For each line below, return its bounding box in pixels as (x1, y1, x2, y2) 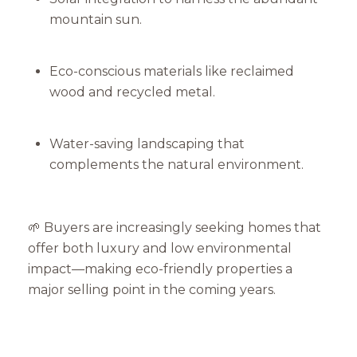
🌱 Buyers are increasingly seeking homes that (28, 220, 321, 236)
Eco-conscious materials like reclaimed (49, 64, 294, 80)
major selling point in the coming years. (28, 282, 276, 298)
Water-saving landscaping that (49, 136, 245, 152)
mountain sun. (49, 11, 142, 27)
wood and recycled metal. (49, 84, 215, 100)
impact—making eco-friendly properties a (28, 261, 292, 277)
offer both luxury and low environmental (28, 241, 292, 257)
